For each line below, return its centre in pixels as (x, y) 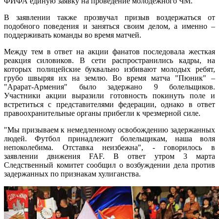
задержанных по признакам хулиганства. (72, 174)
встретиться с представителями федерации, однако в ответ (109, 105)
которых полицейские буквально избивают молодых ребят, (109, 69)
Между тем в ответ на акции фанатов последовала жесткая (109, 52)
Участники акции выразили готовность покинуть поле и (109, 96)
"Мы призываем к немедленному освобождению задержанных (109, 130)
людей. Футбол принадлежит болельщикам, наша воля (109, 139)
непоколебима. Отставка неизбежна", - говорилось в (109, 148)
